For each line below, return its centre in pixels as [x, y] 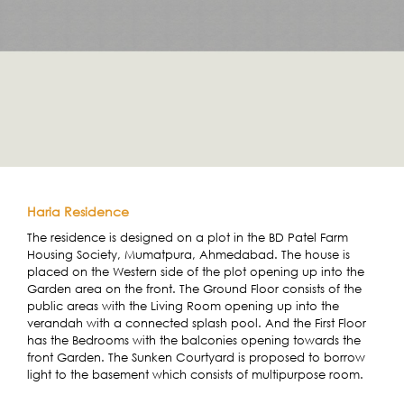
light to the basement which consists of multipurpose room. [195, 375]
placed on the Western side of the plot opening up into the [196, 272]
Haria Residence [78, 211]
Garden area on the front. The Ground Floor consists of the [194, 289]
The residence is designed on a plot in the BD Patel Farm [188, 238]
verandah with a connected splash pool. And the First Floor [197, 323]
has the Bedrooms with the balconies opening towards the [194, 340]
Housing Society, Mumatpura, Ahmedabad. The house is [188, 255]
